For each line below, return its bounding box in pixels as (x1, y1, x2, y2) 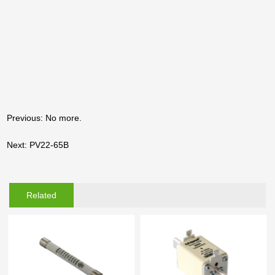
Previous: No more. (7, 112, 82, 123)
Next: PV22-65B (7, 139, 69, 150)
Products (24, 214, 59, 225)
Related (26, 190, 57, 200)
